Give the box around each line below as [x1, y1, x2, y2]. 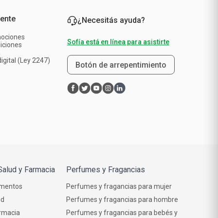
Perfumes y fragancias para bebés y [66, 209, 178, 217]
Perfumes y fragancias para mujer [66, 182, 172, 191]
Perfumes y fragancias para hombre [66, 196, 178, 204]
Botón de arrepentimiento [75, 60, 166, 70]
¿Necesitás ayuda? [77, 16, 145, 25]
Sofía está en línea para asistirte [67, 38, 169, 46]
